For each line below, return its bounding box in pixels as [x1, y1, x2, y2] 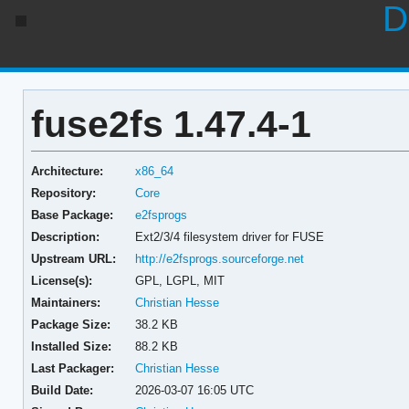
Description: [30, 229, 100, 244]
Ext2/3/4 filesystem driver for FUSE [135, 229, 325, 244]
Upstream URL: [30, 251, 116, 266]
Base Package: [30, 207, 113, 222]
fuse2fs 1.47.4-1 [30, 102, 311, 145]
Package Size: [30, 317, 110, 331]
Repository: [30, 185, 96, 200]
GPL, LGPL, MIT [135, 273, 225, 288]
